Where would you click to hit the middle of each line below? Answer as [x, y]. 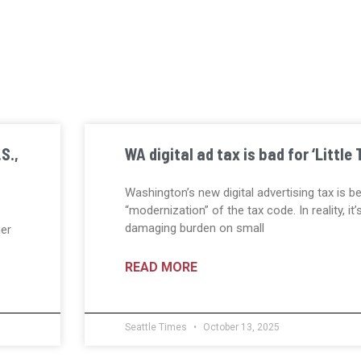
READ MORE [161, 268]
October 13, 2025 [240, 328]
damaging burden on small [194, 228]
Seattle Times [157, 328]
